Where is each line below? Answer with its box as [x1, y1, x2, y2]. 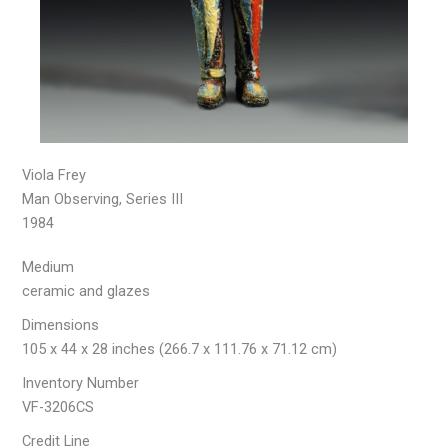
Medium [22, 257, 75, 276]
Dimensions [22, 315, 100, 334]
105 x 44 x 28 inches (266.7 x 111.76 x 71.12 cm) [22, 339, 338, 358]
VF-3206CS [22, 397, 95, 416]
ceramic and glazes [22, 281, 151, 300]
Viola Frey [22, 165, 87, 184]
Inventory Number [22, 373, 140, 392]
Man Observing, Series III [22, 189, 184, 208]
